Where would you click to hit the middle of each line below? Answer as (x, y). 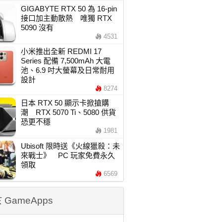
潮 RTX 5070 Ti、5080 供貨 (68, 112)
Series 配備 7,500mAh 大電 (65, 61)
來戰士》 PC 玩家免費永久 (68, 155)
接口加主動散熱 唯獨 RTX (66, 18)
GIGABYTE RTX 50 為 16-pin (69, 9)
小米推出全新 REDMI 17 (61, 51)
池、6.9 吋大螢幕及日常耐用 (67, 70)
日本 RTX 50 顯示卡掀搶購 (65, 103)
